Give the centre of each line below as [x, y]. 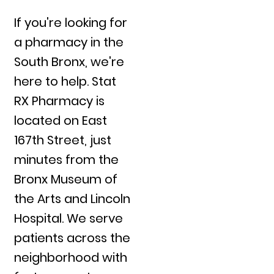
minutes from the [67, 159]
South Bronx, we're [69, 61]
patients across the [72, 238]
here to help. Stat [65, 81]
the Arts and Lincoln [72, 198]
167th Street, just [63, 140]
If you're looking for [71, 22]
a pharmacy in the [69, 42]
